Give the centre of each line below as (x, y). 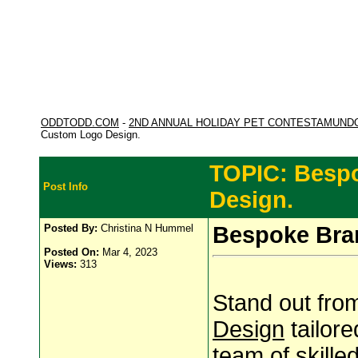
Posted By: (71, 228)
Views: (60, 264)
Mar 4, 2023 (128, 252)
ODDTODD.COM (80, 123)
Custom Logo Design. (91, 135)
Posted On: (72, 252)
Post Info (66, 187)
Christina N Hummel (145, 228)
